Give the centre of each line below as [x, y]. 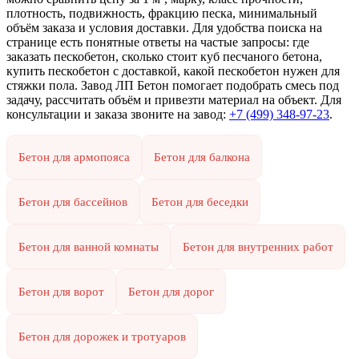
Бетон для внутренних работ [258, 246]
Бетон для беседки [200, 202]
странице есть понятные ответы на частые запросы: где [158, 42]
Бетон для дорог [171, 291]
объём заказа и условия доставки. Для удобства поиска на [164, 27]
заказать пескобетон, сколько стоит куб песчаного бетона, [164, 56]
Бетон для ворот [61, 291]
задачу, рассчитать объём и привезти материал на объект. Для [174, 99]
